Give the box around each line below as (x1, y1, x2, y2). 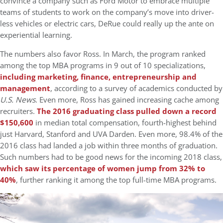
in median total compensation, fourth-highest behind (35, 117, 217, 128)
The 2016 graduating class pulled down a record (37, 106, 217, 116)
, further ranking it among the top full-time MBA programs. (16, 175, 217, 185)
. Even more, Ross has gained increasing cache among (35, 95, 219, 105)
